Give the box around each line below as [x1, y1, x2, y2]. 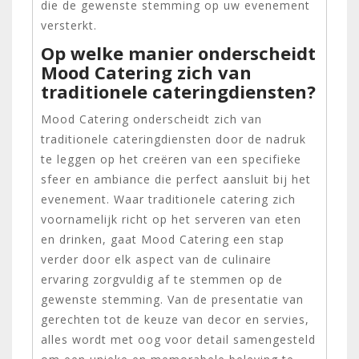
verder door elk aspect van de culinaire [41, 251, 272, 267]
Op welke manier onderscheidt [41, 40, 316, 65]
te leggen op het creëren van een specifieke [41, 151, 301, 167]
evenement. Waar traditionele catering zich [41, 191, 296, 207]
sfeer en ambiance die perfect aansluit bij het [41, 171, 311, 187]
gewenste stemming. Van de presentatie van [41, 291, 304, 307]
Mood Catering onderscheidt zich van [41, 111, 262, 127]
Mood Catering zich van [41, 59, 252, 84]
